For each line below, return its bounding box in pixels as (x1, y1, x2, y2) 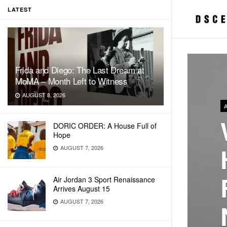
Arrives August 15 (53, 183, 110, 194)
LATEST (8, 6, 32, 13)
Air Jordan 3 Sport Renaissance (53, 174, 155, 184)
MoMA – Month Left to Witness (15, 74, 128, 87)
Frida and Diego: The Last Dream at (15, 63, 144, 76)
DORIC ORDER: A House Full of (53, 121, 157, 131)
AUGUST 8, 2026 (21, 91, 65, 99)
